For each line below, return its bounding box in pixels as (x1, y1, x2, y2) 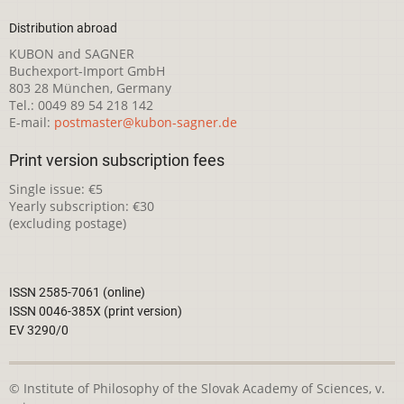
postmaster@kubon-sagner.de (54, 113, 237, 131)
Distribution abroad (9, 20, 117, 35)
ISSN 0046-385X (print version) (9, 304, 182, 319)
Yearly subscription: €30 (9, 197, 154, 215)
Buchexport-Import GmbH (9, 61, 165, 79)
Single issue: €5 (9, 179, 103, 197)
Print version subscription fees (9, 151, 225, 170)
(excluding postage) (9, 214, 126, 232)
